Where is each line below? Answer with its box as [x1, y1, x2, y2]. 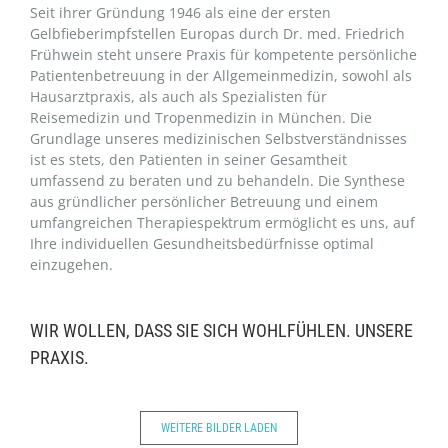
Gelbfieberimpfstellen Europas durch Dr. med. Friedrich [30, 23, 405, 43]
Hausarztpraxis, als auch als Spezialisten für [30, 86, 327, 106]
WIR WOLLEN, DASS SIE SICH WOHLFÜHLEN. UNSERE [30, 319, 413, 341]
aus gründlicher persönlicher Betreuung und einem [30, 191, 378, 211]
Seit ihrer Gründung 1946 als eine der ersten [30, 2, 331, 22]
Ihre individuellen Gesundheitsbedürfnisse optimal [30, 233, 374, 253]
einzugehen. [30, 254, 113, 274]
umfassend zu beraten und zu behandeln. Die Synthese [30, 170, 405, 190]
